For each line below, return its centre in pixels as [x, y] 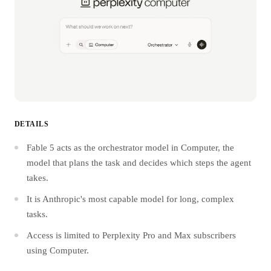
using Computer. [58, 250]
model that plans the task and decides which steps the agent [139, 163]
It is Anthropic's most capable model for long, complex [130, 199]
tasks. [37, 214]
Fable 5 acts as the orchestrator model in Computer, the [130, 148]
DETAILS [32, 124]
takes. [38, 178]
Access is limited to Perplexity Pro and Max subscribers [131, 235]
